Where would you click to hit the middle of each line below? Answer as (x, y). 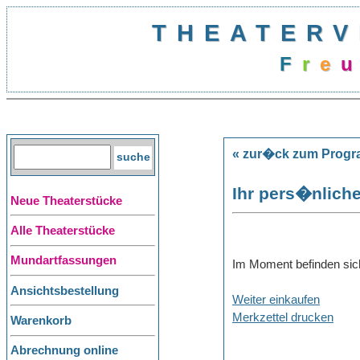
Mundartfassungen (63, 261)
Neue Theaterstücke (66, 200)
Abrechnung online (64, 351)
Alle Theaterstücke (63, 230)
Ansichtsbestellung (65, 290)
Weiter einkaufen (276, 299)
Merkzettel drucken (283, 317)
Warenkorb (41, 320)
